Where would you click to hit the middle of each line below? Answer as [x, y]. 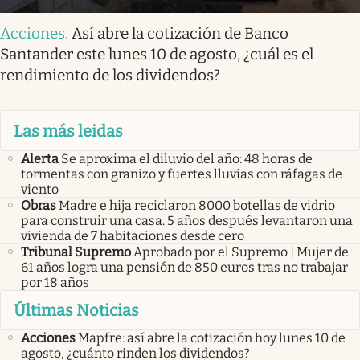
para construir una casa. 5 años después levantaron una [187, 220]
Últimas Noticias [76, 311]
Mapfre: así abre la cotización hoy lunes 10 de [212, 338]
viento [40, 189]
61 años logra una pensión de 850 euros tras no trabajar [184, 267]
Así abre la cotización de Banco [180, 34]
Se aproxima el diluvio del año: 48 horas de [187, 158]
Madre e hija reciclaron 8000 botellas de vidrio [197, 205]
